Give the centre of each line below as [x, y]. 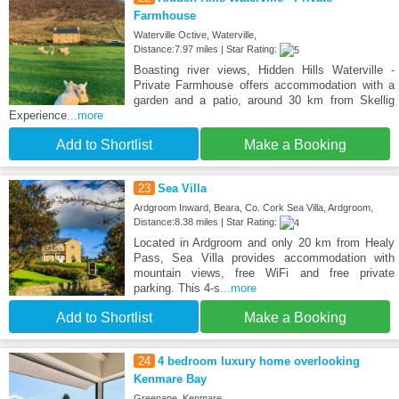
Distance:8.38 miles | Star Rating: [206, 222]
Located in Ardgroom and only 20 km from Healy [264, 243]
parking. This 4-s [176, 289]
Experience [38, 116]
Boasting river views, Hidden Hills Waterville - [264, 70]
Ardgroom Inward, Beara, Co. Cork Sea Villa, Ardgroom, [253, 208]
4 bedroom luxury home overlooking [258, 362]
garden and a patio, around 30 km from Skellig [264, 101]
